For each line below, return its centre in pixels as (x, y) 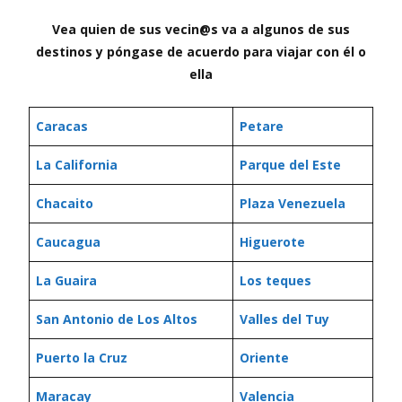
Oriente (264, 358)
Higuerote (272, 242)
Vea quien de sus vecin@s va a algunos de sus (201, 29)
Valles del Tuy (284, 319)
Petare (262, 126)
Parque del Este (290, 165)
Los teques (275, 280)
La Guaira (66, 280)
